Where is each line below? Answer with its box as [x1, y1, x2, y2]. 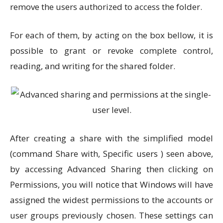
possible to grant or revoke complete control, [10, 45, 213, 56]
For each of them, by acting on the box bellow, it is [10, 29, 213, 41]
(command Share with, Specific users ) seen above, [10, 148, 213, 159]
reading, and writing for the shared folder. [10, 60, 175, 72]
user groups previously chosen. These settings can [10, 210, 213, 221]
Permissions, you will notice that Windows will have [10, 179, 213, 190]
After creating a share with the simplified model [10, 132, 213, 144]
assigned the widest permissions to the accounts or [10, 194, 213, 206]
